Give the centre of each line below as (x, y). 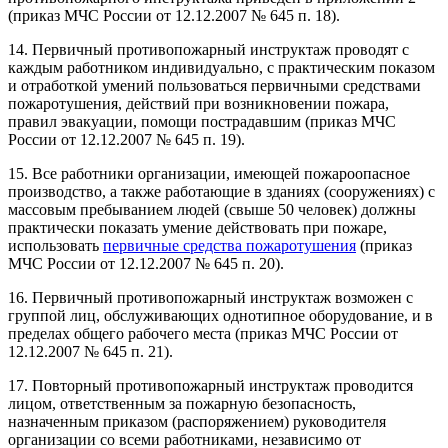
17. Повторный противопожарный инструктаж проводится (210, 385)
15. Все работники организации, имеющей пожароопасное (209, 173)
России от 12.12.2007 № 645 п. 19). (126, 139)
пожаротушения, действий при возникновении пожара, (198, 103)
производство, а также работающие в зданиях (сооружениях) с (221, 191)
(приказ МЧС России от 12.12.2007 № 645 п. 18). (174, 15)
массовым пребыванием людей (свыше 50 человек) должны (212, 209)
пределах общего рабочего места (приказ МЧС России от (203, 333)
